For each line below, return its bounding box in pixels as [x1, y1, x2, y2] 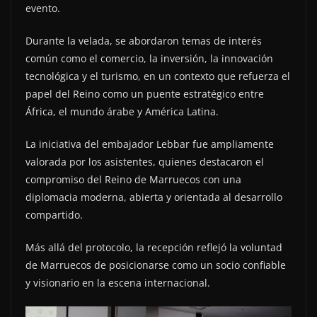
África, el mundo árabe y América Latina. [25, 104, 219, 118]
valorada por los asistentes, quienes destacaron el [25, 154, 264, 168]
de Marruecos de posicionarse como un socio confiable [25, 258, 286, 272]
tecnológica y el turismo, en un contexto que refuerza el [25, 69, 290, 83]
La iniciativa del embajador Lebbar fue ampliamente [25, 137, 274, 151]
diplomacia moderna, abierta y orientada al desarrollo [25, 190, 282, 204]
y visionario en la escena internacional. [25, 275, 210, 289]
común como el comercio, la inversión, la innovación [25, 51, 273, 65]
